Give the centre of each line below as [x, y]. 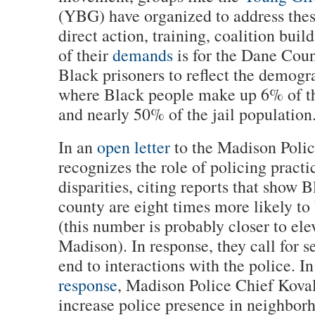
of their [85, 55]
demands [142, 55]
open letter [133, 147]
